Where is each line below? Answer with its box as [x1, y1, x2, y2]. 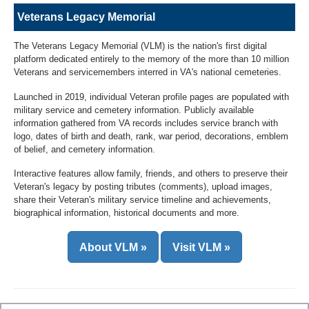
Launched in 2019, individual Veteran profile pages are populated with [14, 91, 289, 102]
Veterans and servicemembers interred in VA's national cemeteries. [14, 67, 281, 78]
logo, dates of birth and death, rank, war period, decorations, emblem [14, 130, 288, 141]
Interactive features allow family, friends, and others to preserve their [14, 168, 288, 179]
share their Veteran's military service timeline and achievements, [14, 195, 271, 206]
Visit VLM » [172, 241, 230, 253]
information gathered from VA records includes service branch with [14, 117, 278, 128]
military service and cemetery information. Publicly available [14, 104, 254, 115]
